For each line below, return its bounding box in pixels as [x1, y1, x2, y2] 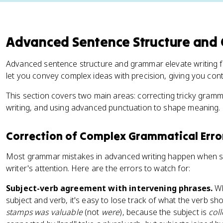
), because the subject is [119, 207, 209, 218]
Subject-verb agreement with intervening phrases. [6, 183, 213, 194]
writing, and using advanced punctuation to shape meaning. [6, 102, 221, 113]
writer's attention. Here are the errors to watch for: [6, 163, 190, 174]
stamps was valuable [6, 207, 83, 218]
